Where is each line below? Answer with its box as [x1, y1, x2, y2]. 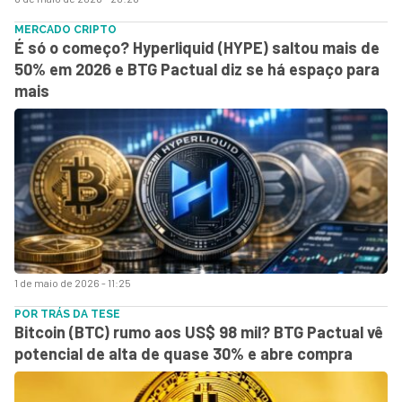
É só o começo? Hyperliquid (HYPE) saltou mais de [14, 37, 380, 57]
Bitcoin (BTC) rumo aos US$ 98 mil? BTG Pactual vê [14, 321, 383, 342]
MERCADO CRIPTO [14, 22, 117, 36]
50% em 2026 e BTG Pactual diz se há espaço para [14, 58, 380, 79]
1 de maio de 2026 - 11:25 [14, 275, 131, 289]
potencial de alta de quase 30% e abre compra [14, 343, 353, 363]
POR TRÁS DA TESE [14, 307, 120, 320]
